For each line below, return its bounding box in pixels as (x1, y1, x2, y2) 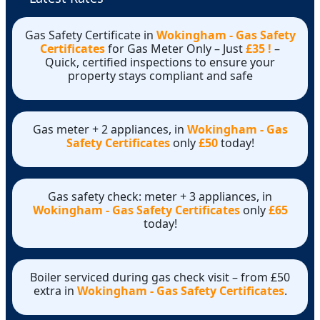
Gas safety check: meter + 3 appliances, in (48, 188, 272, 204)
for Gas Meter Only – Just (105, 40, 246, 56)
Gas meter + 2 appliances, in (32, 121, 187, 137)
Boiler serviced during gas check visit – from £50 (30, 269, 290, 285)
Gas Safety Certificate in (24, 26, 156, 43)
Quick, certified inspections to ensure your (45, 54, 275, 70)
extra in (33, 282, 77, 299)
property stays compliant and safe (67, 67, 253, 84)
